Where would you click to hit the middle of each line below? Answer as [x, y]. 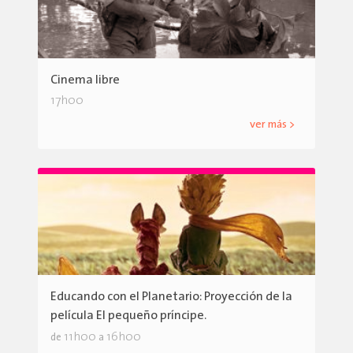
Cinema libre [85, 80]
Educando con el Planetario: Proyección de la [171, 297]
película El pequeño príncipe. [128, 316]
